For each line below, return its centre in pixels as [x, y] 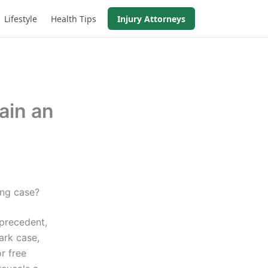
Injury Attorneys [151, 19]
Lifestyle [21, 19]
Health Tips [73, 19]
